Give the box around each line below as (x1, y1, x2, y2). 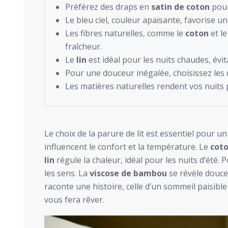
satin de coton (151, 1, 210, 13)
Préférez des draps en (65, 1, 151, 13)
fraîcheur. (65, 41, 102, 52)
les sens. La (44, 167, 90, 179)
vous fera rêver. (44, 194, 104, 206)
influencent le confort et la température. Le (44, 141, 210, 153)
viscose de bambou (90, 167, 167, 179)
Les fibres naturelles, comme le (65, 27, 185, 39)
